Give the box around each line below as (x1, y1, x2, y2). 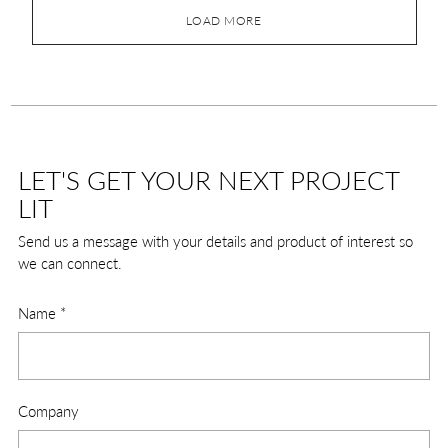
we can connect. (18, 253, 122, 272)
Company (18, 401, 79, 420)
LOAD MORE (186, 13, 262, 29)
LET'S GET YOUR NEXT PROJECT (18, 163, 399, 196)
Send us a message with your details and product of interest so (18, 231, 413, 250)
